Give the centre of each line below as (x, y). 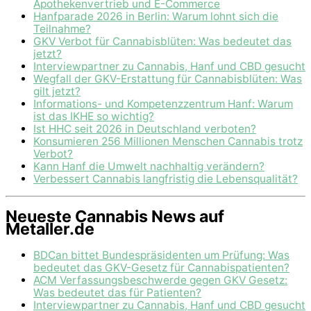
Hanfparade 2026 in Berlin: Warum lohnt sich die (156, 16)
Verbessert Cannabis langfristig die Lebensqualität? (166, 178)
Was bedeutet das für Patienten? (117, 292)
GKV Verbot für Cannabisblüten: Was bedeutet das (162, 41)
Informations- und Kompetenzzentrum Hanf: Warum (163, 103)
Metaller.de (50, 229)
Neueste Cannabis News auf (115, 217)
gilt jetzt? (57, 91)
